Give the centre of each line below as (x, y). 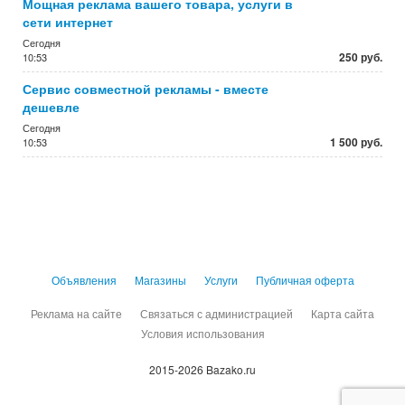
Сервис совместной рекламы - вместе (146, 89)
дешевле (51, 107)
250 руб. (361, 57)
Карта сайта (343, 313)
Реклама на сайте (76, 313)
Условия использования (202, 333)
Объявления (84, 280)
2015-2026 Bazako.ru (202, 369)
